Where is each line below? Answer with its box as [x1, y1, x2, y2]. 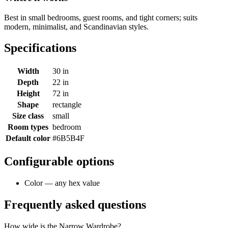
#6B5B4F [52, 134, 84, 143]
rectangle [52, 100, 81, 109]
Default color [6, 134, 50, 143]
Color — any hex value [24, 179, 100, 188]
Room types [8, 123, 48, 132]
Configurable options [4, 155, 114, 168]
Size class [12, 111, 44, 121]
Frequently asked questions [4, 198, 146, 212]
